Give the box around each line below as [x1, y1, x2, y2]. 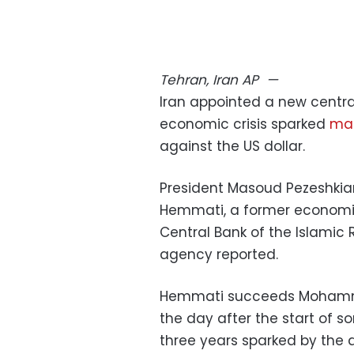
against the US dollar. [160, 136, 305, 156]
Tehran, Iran [160, 70, 238, 89]
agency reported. [160, 244, 278, 264]
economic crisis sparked [160, 114, 330, 134]
